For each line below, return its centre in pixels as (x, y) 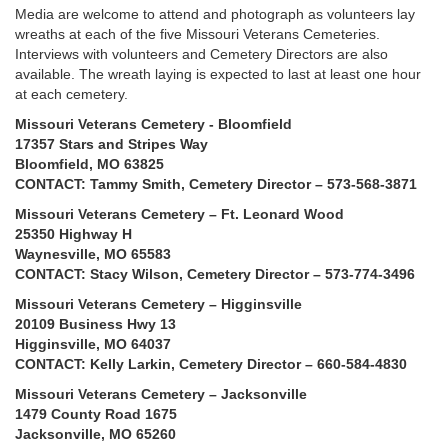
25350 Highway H (73, 233)
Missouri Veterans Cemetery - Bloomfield (153, 123)
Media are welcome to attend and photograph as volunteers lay (215, 13)
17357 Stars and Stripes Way (111, 143)
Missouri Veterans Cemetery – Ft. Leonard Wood (179, 213)
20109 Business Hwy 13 (95, 323)
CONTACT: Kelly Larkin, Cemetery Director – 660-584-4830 (211, 363)
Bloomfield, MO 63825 (89, 163)
